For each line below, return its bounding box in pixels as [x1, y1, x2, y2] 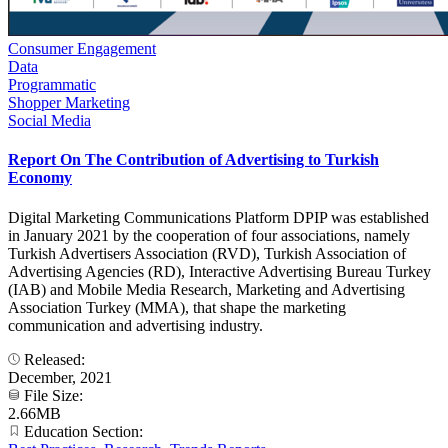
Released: [20, 350, 89, 368]
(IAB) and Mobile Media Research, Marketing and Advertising [8, 280, 405, 298]
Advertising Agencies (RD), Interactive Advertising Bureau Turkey [8, 262, 431, 280]
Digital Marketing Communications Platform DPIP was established [8, 208, 429, 226]
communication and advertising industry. [8, 316, 263, 334]
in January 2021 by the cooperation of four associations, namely [8, 226, 410, 244]
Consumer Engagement [8, 40, 156, 58]
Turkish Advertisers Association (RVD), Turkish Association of [8, 244, 406, 262]
